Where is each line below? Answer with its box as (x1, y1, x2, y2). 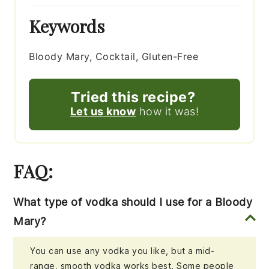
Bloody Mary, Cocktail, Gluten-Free (29, 50, 199, 63)
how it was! (136, 105, 199, 118)
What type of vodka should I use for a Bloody (13, 196, 253, 209)
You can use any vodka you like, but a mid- (30, 246, 215, 256)
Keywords (29, 14, 105, 38)
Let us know (70, 105, 136, 118)
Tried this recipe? (71, 88, 195, 106)
